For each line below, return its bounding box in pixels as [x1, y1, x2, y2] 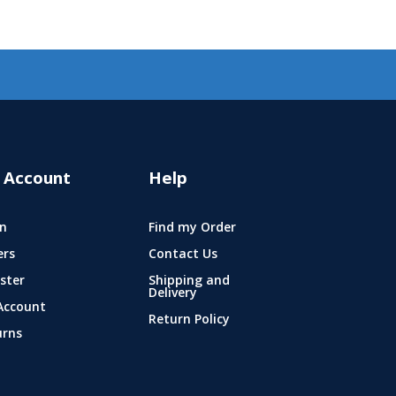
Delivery [148, 283, 198, 305]
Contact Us [148, 244, 218, 266]
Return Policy [148, 309, 231, 331]
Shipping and [148, 270, 231, 293]
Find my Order [148, 217, 237, 240]
